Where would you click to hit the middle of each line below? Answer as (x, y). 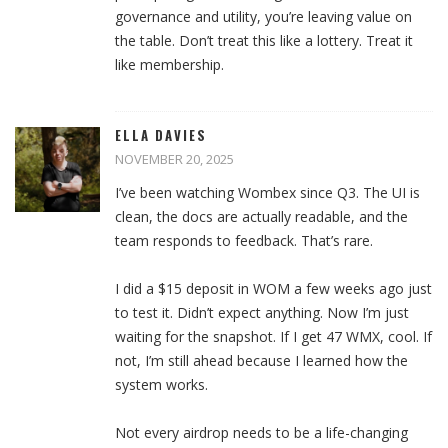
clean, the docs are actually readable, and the (261, 217)
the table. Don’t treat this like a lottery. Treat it (264, 41)
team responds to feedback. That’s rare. (244, 241)
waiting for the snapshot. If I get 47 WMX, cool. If (273, 337)
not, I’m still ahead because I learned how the (261, 361)
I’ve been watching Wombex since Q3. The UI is (267, 193)
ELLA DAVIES (161, 135)
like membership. (169, 65)
